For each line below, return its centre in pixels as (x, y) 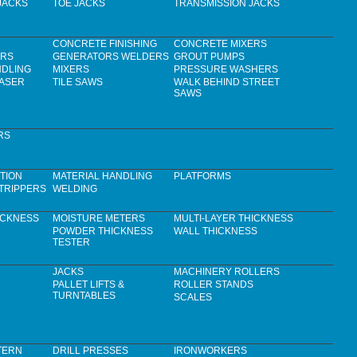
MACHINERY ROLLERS (227, 272)
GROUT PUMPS (209, 57)
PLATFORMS (202, 177)
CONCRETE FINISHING (105, 44)
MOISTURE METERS (99, 219)
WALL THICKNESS (216, 231)
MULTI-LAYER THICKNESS (233, 219)
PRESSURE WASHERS (226, 70)
